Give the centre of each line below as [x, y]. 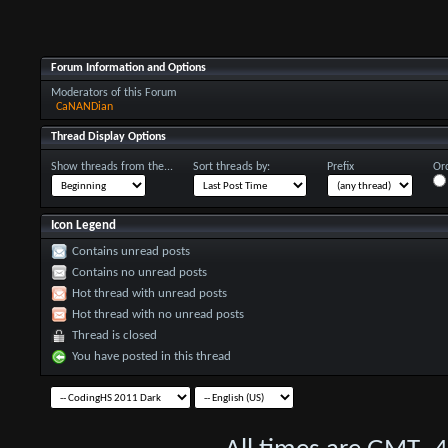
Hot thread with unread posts [149, 293]
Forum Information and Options [128, 67]
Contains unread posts [130, 251]
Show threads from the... [111, 166]
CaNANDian [84, 106]
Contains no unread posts [139, 272]
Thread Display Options [108, 136]
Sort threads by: [231, 166]
